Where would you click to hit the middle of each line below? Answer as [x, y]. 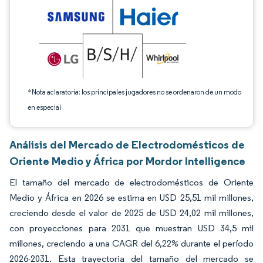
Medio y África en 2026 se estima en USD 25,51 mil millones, [131, 198]
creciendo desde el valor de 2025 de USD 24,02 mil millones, [131, 213]
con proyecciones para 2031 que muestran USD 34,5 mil [131, 228]
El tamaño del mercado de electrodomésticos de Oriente [131, 182]
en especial [44, 107]
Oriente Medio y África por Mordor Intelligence [127, 161]
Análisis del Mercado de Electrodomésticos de [127, 144]
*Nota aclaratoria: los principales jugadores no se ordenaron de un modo [134, 92]
